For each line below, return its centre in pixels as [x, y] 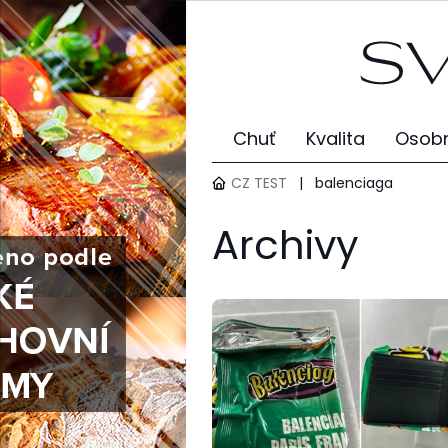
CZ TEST [259, 182]
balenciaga [354, 182]
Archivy [285, 245]
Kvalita [335, 138]
